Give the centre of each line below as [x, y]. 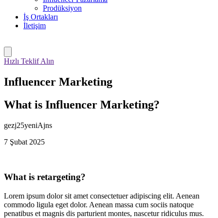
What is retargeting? [45, 177]
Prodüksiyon [62, 8]
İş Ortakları [41, 17]
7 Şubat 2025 [24, 142]
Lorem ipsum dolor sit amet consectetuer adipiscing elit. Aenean [102, 196]
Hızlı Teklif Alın [29, 61]
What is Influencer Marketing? [82, 104]
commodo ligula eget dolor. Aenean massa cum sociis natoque [99, 205]
